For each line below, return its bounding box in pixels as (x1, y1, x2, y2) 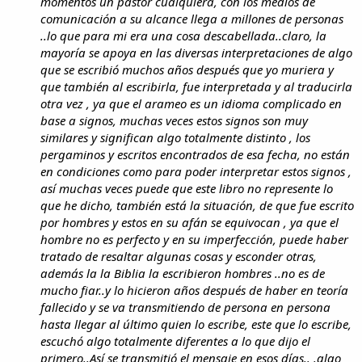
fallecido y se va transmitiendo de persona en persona (40, 298, 330, 315)
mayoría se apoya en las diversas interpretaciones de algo (40, 44, 352, 61)
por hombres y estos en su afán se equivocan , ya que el (40, 213, 339, 230)
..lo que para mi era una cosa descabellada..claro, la (40, 27, 326, 44)
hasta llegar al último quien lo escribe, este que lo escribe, (40, 315, 351, 332)
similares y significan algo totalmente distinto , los (40, 128, 310, 145)
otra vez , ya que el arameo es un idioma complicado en (40, 95, 342, 112)
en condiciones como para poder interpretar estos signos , (40, 162, 351, 179)
